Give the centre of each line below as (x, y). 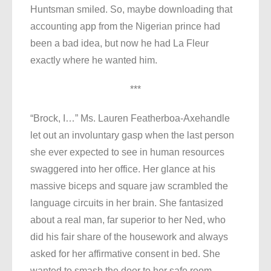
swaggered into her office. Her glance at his (123, 169)
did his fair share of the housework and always (129, 237)
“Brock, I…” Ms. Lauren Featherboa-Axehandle (130, 119)
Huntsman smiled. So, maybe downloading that (131, 10)
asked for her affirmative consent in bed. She (125, 254)
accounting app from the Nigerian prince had (125, 27)
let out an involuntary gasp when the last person (132, 135)
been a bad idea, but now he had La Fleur (119, 44)
